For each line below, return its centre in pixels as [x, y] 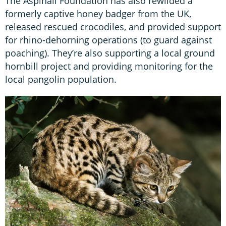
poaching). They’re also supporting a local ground [110, 53]
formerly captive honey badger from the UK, [98, 14]
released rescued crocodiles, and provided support [113, 27]
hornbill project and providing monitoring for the [109, 66]
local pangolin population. [61, 79]
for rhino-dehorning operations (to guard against [108, 40]
